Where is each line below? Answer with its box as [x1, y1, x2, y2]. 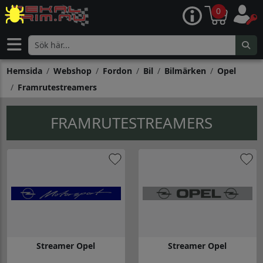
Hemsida [6, 65, 42, 77]
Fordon [102, 65, 132, 77]
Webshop [53, 65, 92, 77]
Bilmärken [164, 65, 206, 77]
